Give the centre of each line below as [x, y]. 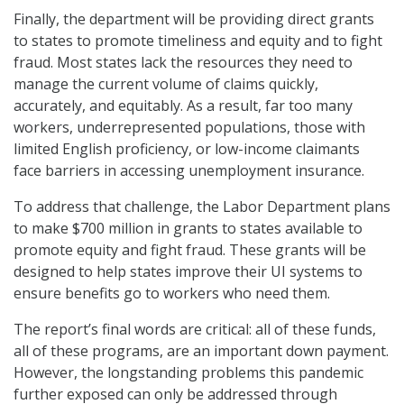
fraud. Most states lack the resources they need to [183, 63]
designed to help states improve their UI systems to [188, 272]
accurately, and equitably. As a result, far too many [183, 106]
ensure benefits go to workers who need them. [172, 294]
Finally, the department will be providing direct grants [194, 19]
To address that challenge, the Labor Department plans [202, 207]
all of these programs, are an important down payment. [201, 351]
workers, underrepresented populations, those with [189, 128]
